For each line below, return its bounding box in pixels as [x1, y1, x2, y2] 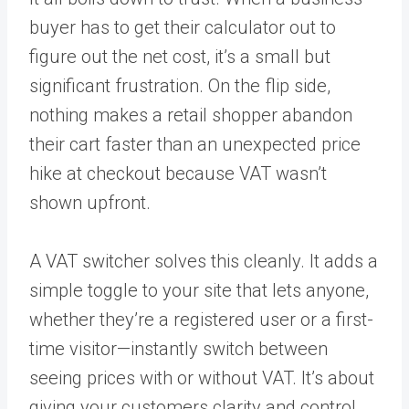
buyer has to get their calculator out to [29, 16, 336, 38]
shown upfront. [29, 191, 151, 214]
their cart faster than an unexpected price [29, 132, 361, 155]
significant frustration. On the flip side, [29, 74, 330, 97]
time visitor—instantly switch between [29, 337, 328, 360]
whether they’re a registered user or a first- [29, 308, 373, 330]
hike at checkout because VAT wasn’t [29, 162, 327, 184]
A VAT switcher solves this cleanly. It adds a [29, 249, 378, 272]
